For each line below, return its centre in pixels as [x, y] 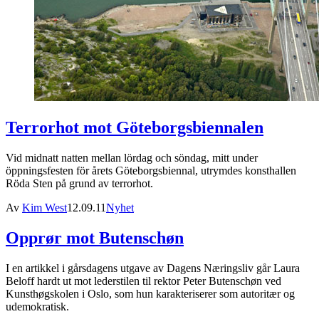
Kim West [45, 208]
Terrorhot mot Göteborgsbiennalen [135, 128]
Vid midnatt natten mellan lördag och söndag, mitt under [132, 158]
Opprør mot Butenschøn [95, 238]
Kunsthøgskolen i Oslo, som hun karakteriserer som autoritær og [150, 293]
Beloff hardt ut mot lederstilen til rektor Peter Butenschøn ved [143, 281]
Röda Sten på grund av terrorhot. [79, 184]
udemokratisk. [37, 306]
